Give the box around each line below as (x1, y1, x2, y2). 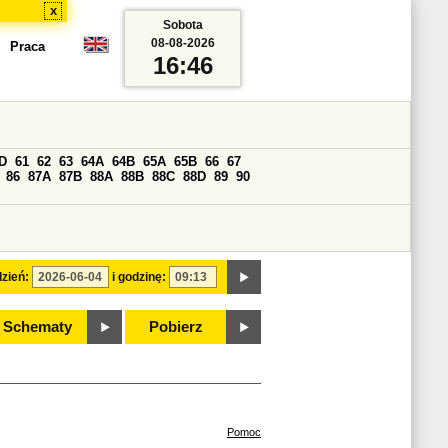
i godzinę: (112, 270, 166, 284)
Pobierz (149, 319, 203, 335)
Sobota (162, 18, 203, 32)
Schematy (2, 319, 72, 335)
